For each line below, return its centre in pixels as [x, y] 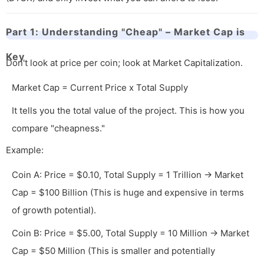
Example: [25, 150]
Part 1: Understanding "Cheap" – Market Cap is [126, 32]
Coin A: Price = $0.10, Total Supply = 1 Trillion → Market [128, 175]
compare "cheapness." [58, 128]
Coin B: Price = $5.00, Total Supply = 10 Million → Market [131, 233]
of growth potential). [54, 210]
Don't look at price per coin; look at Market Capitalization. [124, 63]
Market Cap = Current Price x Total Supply [100, 88]
